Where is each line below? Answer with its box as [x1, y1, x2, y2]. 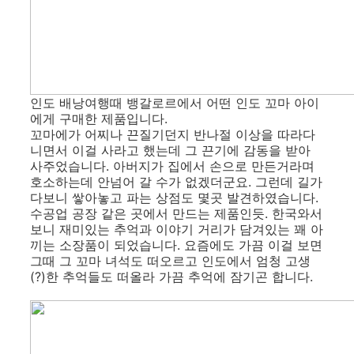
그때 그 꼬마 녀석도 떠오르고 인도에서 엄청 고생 [30, 253, 311, 269]
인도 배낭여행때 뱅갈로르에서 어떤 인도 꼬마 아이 [30, 95, 319, 111]
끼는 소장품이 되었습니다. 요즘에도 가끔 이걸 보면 [30, 237, 322, 253]
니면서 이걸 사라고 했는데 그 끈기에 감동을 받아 [30, 142, 311, 158]
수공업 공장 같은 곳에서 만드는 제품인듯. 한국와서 [30, 205, 322, 221]
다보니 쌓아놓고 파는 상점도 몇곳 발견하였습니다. [30, 190, 318, 205]
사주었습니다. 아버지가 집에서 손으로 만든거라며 [30, 158, 314, 174]
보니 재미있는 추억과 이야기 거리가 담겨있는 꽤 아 [30, 221, 323, 237]
